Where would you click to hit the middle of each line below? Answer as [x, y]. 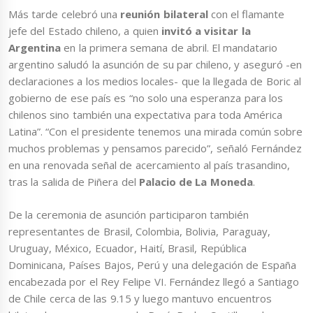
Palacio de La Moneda [196, 182]
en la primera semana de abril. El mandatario [169, 48]
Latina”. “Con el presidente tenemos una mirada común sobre [156, 132]
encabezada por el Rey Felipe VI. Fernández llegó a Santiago [154, 281]
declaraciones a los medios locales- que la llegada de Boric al [155, 81]
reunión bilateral [164, 14]
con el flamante [246, 14]
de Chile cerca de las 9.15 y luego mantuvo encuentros [140, 298]
